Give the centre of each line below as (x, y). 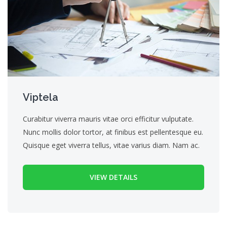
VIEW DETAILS (113, 177)
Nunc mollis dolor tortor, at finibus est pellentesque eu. (113, 132)
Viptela (41, 98)
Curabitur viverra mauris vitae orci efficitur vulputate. (108, 119)
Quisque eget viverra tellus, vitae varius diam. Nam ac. (111, 145)
